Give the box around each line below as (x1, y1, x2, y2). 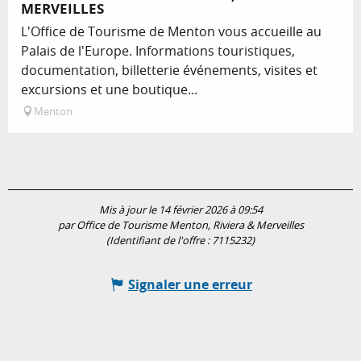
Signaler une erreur (128, 275, 252, 293)
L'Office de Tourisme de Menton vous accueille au (21, 22, 322, 40)
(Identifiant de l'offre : (106, 233, 212, 247)
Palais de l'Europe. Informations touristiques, (21, 41, 295, 60)
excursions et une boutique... (21, 80, 197, 98)
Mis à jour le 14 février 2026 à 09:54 (98, 202, 263, 217)
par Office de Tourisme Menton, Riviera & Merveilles (57, 218, 304, 232)
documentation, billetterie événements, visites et (21, 60, 317, 79)
